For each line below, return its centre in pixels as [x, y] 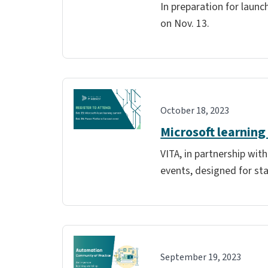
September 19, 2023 [201, 258]
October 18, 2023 [195, 110]
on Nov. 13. [186, 23]
